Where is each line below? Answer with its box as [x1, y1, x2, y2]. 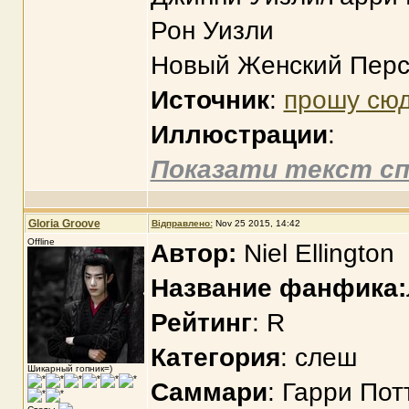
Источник [150, 86, 269, 114]
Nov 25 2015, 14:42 [215, 218, 300, 228]
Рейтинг [150, 309, 252, 337]
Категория [150, 343, 280, 372]
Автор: [150, 239, 236, 267]
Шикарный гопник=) [26, 363, 112, 373]
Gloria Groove [27, 217, 100, 230]
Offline [26, 236, 55, 246]
